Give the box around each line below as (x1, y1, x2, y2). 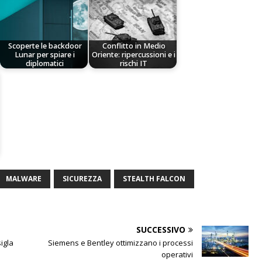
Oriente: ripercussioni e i (92, 49, 176, 60)
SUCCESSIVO (136, 224, 185, 236)
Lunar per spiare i (15, 49, 75, 60)
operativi (161, 249, 193, 260)
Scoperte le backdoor (8, 40, 82, 51)
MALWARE (6, 174, 42, 184)
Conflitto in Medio (102, 40, 166, 51)
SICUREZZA (63, 174, 102, 184)
